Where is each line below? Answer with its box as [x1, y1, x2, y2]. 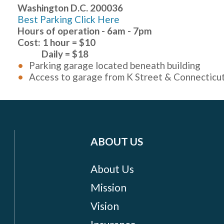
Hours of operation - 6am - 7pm [17, 25, 152, 37]
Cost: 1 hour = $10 [17, 36, 98, 48]
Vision [90, 199, 119, 212]
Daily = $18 [17, 48, 89, 60]
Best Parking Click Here [17, 13, 120, 25]
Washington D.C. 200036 [17, 2, 123, 14]
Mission [90, 180, 127, 193]
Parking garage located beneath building [29, 59, 201, 71]
